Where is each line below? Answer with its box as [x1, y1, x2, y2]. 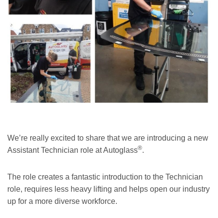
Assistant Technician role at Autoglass [7, 145, 138, 154]
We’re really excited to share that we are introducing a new [7, 133, 208, 142]
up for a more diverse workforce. [7, 197, 117, 205]
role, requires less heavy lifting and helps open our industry [7, 184, 210, 193]
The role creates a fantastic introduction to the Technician [7, 172, 203, 181]
